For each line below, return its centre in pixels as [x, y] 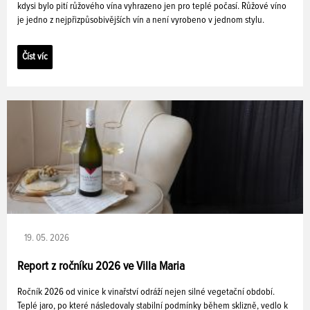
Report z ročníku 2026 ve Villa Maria [101, 267]
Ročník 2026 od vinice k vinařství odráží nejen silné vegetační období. [146, 292]
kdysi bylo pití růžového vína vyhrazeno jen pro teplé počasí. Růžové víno [152, 7]
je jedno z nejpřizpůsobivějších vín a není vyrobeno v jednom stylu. [141, 20]
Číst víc [35, 57]
